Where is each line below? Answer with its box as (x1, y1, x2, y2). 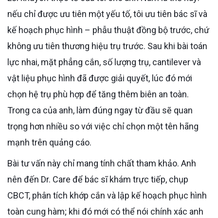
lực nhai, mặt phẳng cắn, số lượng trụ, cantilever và (7, 56, 201, 67)
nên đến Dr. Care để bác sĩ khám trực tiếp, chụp (7, 174, 188, 184)
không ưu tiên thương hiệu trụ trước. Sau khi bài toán (7, 40, 207, 51)
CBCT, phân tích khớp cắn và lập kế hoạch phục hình (7, 190, 207, 200)
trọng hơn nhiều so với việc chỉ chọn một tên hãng (7, 121, 199, 131)
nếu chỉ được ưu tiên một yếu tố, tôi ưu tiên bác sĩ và (7, 8, 207, 19)
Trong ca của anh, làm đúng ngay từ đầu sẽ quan (7, 105, 193, 115)
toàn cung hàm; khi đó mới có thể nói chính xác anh (7, 206, 203, 217)
